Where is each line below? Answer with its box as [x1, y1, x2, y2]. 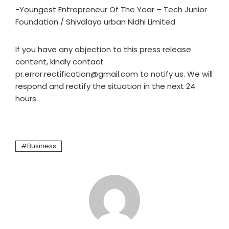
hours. [15, 93, 38, 104]
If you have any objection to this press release [15, 44, 191, 55]
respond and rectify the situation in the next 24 [15, 81, 195, 91]
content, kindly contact [15, 56, 104, 67]
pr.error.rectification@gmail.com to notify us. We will [15, 68, 213, 79]
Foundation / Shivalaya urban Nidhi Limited [15, 16, 175, 27]
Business [27, 142, 56, 150]
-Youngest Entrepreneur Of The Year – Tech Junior [15, 4, 207, 15]
